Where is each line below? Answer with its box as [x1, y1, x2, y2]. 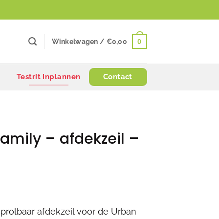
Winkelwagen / [51, 38, 107, 45]
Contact [103, 72, 132, 81]
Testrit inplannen [16, 72, 81, 81]
